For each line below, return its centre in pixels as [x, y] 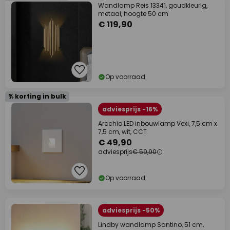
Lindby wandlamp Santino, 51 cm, [151, 225]
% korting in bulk [37, 96]
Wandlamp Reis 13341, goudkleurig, [153, 5]
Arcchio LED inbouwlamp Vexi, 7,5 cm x [158, 123]
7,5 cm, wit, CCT [122, 132]
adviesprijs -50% [131, 210]
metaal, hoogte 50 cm [133, 14]
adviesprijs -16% [130, 109]
